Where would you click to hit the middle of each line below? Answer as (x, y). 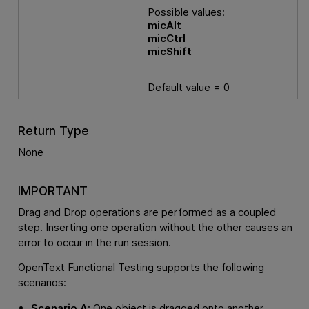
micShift (170, 51)
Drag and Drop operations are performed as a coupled (147, 212)
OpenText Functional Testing (86, 268)
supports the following (209, 268)
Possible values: (187, 12)
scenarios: (42, 283)
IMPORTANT (52, 191)
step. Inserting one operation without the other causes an (155, 228)
